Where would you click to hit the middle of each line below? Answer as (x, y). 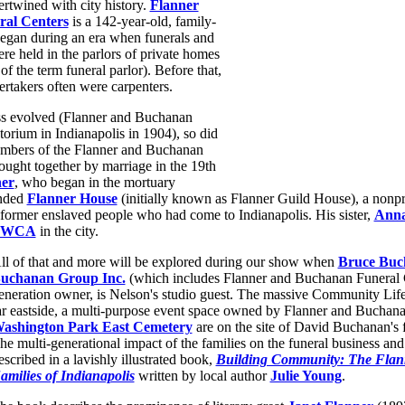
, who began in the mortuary (94, 182)
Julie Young (306, 375)
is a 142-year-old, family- (142, 21)
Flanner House (72, 198)
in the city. (67, 231)
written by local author (202, 375)
